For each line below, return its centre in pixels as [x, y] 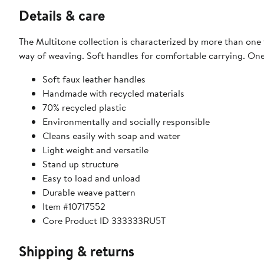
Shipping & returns [77, 251]
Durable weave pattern [89, 192]
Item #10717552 [74, 206]
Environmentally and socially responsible [126, 121]
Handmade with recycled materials [113, 93]
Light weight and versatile [95, 149]
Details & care [62, 15]
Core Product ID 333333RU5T [104, 220]
